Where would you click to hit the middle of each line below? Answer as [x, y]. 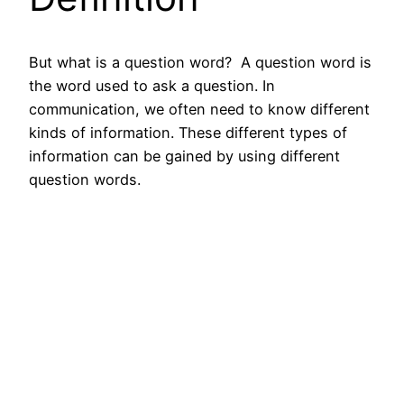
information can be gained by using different [184, 156]
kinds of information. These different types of [188, 133]
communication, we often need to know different [199, 110]
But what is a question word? [135, 63]
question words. [85, 180]
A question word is [306, 63]
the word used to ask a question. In [152, 86]
